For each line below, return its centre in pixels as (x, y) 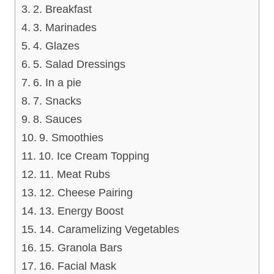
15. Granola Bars (80, 247)
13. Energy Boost (81, 211)
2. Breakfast (62, 9)
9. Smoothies (71, 137)
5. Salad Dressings (79, 64)
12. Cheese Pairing (86, 192)
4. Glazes (56, 46)
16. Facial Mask (77, 266)
